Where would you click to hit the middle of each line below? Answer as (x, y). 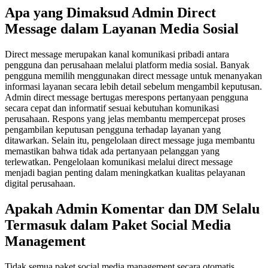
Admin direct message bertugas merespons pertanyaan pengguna (127, 98)
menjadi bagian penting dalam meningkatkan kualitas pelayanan (125, 173)
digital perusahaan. (40, 184)
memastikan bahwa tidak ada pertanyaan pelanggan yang (112, 151)
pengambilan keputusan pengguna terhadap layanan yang (113, 130)
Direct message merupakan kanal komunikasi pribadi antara (117, 54)
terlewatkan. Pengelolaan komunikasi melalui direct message (119, 162)
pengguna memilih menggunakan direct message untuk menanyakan (133, 76)
